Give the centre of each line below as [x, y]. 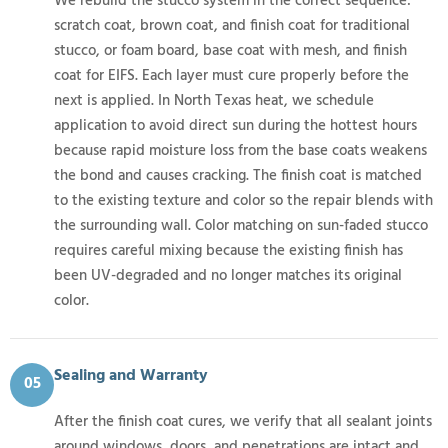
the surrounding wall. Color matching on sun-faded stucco [241, 225]
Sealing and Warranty [131, 375]
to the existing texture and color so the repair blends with [243, 200]
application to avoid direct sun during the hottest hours [235, 125]
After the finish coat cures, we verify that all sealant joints [243, 421]
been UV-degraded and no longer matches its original [228, 275]
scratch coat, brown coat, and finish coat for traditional [232, 25]
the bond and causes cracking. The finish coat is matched [238, 175]
